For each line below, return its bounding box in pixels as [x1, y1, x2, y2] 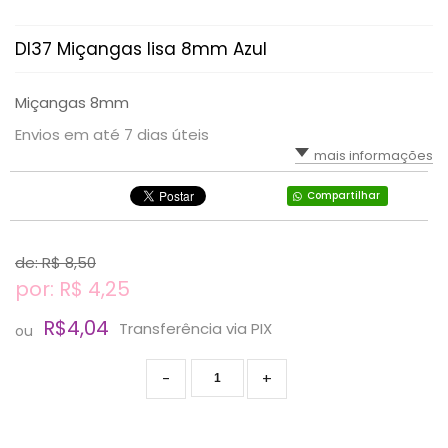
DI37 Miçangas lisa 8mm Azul [15, 37, 267, 61]
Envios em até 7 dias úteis [15, 124, 209, 145]
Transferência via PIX [119, 317, 272, 339]
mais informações [314, 146, 433, 165]
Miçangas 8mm [15, 92, 129, 113]
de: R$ [15, 252, 65, 273]
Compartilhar [306, 188, 380, 203]
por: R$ [15, 275, 88, 303]
